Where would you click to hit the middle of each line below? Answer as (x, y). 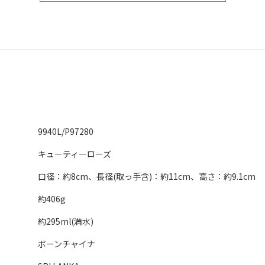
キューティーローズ (75, 153)
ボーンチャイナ (67, 243)
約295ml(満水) (66, 221)
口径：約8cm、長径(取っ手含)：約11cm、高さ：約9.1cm (147, 176)
